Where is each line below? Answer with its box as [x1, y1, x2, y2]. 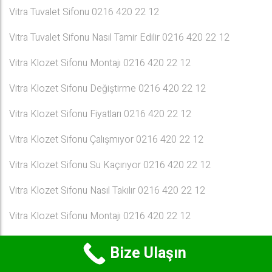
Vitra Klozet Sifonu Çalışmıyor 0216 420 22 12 [9, 132, 203, 147]
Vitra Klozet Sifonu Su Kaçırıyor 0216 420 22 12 [9, 158, 211, 172]
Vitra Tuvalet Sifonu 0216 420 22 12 [9, 5, 159, 19]
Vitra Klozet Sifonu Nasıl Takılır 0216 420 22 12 [9, 183, 205, 198]
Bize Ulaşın [110, 242, 186, 265]
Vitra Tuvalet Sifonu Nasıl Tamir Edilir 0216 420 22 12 [9, 30, 229, 45]
